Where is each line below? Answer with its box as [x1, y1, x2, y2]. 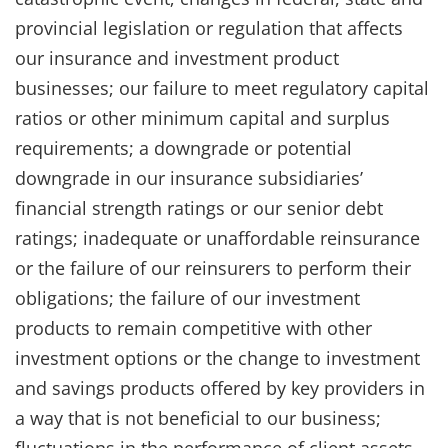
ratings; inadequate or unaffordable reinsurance [15, 225, 420, 250]
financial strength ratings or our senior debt [15, 195, 383, 220]
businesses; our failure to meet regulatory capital [15, 75, 429, 100]
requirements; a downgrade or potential [15, 135, 352, 160]
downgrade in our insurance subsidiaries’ [15, 165, 363, 190]
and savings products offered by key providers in [15, 375, 425, 400]
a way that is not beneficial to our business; [15, 405, 381, 430]
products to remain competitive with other [15, 315, 372, 340]
